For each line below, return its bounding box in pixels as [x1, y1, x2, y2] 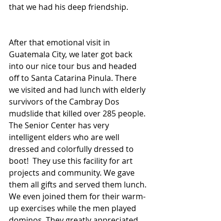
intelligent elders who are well [9, 132, 121, 143]
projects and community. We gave [9, 167, 137, 178]
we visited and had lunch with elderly [9, 84, 147, 95]
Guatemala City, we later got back [9, 49, 134, 60]
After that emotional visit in [9, 37, 112, 48]
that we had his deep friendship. [9, 1, 130, 12]
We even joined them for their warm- [9, 191, 146, 202]
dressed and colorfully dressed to [9, 144, 136, 154]
